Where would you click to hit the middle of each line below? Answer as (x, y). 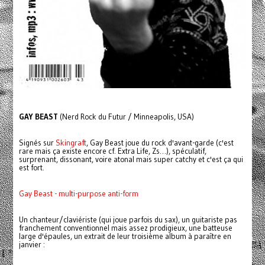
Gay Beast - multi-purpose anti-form (78, 194)
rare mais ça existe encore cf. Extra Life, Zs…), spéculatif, (112, 151)
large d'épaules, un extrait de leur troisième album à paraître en (125, 237)
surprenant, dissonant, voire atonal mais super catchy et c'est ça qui (131, 160)
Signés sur (37, 143)
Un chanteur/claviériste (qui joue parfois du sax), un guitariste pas (128, 220)
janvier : (32, 245)
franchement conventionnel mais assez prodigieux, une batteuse (125, 228)
